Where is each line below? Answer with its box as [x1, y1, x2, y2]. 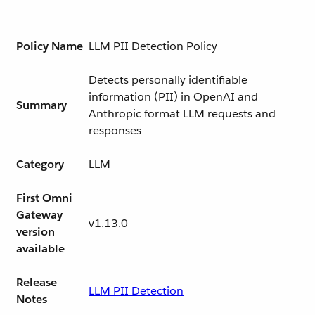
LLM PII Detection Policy [89, 39, 217, 53]
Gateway [16, 207, 63, 222]
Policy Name [16, 39, 83, 53]
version [16, 224, 55, 239]
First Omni [16, 191, 72, 205]
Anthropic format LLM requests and [89, 106, 276, 121]
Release [16, 275, 57, 290]
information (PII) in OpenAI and [89, 89, 258, 104]
